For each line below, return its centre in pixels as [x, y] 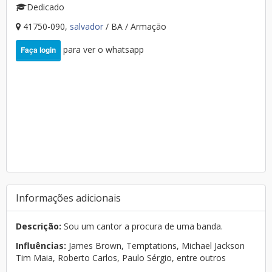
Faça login [38, 50]
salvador [88, 26]
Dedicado [46, 7]
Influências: [41, 246]
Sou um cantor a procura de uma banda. [142, 226]
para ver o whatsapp [102, 50]
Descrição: [39, 226]
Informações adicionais [68, 198]
